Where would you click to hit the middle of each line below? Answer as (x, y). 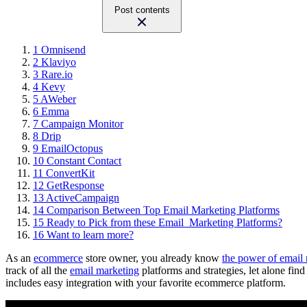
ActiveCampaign (83, 198)
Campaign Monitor (82, 124)
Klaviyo (59, 62)
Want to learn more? (90, 235)
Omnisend (63, 50)
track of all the (38, 271)
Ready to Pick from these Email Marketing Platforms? (164, 223)
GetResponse (75, 186)
